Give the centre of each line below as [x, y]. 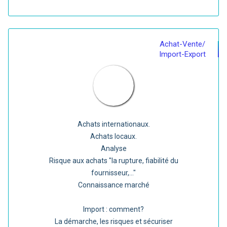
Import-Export [182, 54]
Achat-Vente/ [182, 44]
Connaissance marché [113, 185]
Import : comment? [113, 209]
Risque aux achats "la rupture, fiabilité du [113, 161]
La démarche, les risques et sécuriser [113, 221]
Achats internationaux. [113, 124]
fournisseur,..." [113, 173]
